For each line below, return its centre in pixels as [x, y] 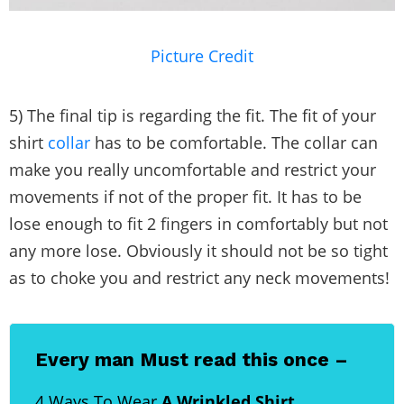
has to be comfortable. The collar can [234, 142]
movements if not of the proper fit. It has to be [185, 196]
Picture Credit [202, 55]
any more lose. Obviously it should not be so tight [198, 250]
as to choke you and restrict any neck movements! [199, 277]
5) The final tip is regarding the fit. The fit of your [193, 115]
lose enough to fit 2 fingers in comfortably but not [198, 223]
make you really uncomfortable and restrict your [193, 169]
